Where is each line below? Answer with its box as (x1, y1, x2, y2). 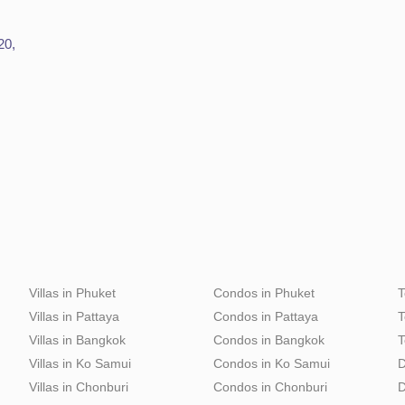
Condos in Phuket (213, 285, 315, 300)
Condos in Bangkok (213, 332, 325, 347)
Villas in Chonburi (29, 379, 128, 394)
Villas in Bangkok (29, 332, 126, 347)
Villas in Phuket (29, 285, 116, 300)
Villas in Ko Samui (29, 355, 131, 371)
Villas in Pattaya (29, 308, 119, 324)
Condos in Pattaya (213, 308, 318, 324)
